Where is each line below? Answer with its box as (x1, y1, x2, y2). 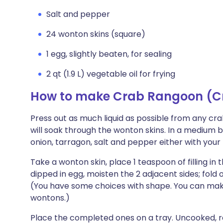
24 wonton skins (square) (46, 28, 145, 40)
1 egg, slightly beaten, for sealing (46, 48, 172, 60)
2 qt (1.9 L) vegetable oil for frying (46, 68, 175, 80)
